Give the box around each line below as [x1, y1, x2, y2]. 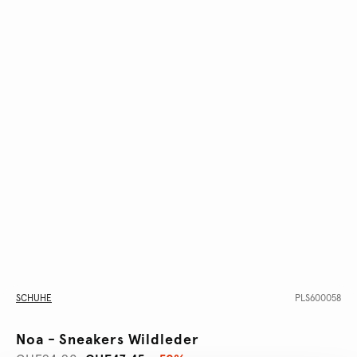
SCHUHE [16, 293, 52, 304]
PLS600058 [295, 294, 341, 304]
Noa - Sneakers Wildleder [16, 332, 199, 347]
